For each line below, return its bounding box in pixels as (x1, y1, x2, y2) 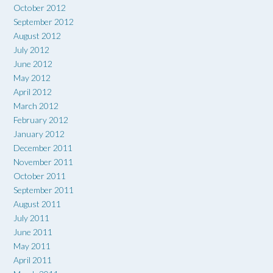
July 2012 (13, 44, 49, 55)
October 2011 (13, 170, 66, 181)
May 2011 (13, 240, 51, 251)
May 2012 (13, 72, 51, 83)
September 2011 (13, 184, 74, 195)
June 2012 (13, 58, 52, 69)
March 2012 (13, 100, 58, 111)
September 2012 (13, 16, 74, 27)
